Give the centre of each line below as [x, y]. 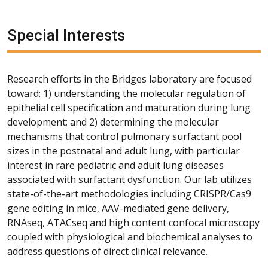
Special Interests [66, 35]
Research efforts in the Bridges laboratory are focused [130, 79]
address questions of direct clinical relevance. [107, 251]
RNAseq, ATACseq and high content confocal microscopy [133, 222]
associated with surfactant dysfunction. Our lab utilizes [130, 179]
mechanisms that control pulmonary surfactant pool [124, 136]
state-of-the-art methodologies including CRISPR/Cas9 [129, 194]
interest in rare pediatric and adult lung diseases [115, 165]
